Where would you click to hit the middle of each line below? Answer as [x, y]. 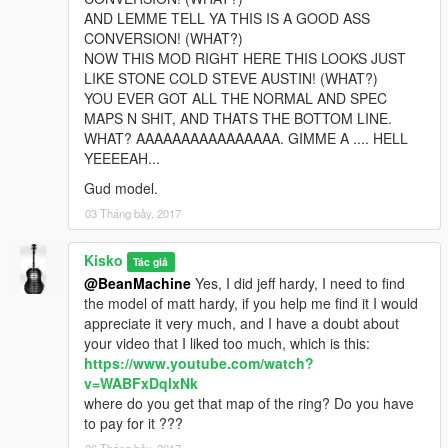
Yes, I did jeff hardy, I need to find [298, 283]
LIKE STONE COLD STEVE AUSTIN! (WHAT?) [231, 78]
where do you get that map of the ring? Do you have [249, 403]
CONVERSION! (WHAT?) [163, 38]
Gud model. [121, 188]
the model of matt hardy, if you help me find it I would [251, 303]
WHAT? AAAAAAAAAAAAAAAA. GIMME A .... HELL [246, 138]
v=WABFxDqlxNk [141, 383]
